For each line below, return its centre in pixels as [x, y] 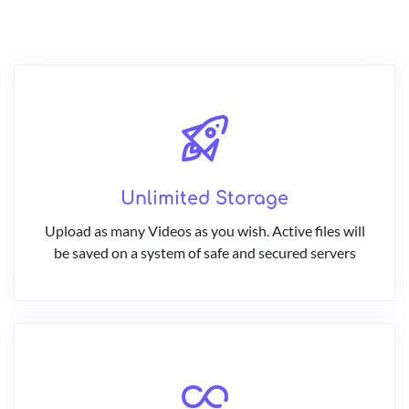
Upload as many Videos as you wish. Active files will [204, 231]
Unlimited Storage [204, 199]
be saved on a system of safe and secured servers [204, 253]
